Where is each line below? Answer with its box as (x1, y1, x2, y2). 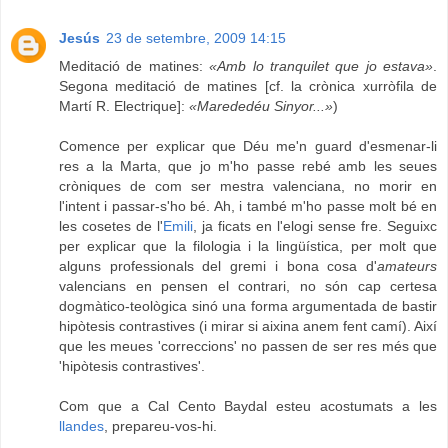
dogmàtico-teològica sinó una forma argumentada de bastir (59, 298, 437, 315)
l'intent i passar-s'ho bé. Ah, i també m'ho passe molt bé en (59, 198, 437, 215)
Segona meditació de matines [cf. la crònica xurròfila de (59, 78, 437, 95)
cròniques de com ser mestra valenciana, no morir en (59, 178, 437, 195)
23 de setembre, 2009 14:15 (106, 30, 286, 47)
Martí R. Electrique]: (59, 98, 189, 115)
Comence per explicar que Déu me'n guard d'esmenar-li (59, 138, 437, 155)
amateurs (377, 258, 437, 275)
